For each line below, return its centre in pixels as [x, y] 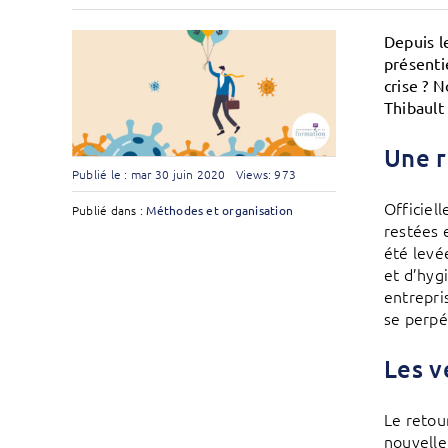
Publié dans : [109, 210]
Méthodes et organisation [220, 210]
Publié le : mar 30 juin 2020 [148, 174]
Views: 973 [266, 174]
